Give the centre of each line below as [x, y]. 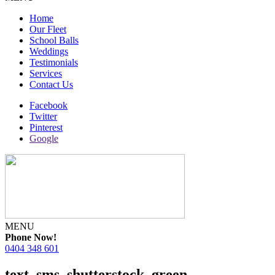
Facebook [48, 105]
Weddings [49, 51]
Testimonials [54, 62]
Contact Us [51, 84]
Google [44, 138]
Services [46, 73]
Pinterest [46, 127]
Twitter [43, 116]
